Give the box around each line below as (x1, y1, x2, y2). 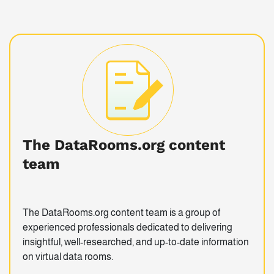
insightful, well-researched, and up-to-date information (23, 237, 249, 248)
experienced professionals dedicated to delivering (23, 222, 232, 233)
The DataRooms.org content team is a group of (23, 207, 220, 218)
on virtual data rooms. (23, 251, 113, 262)
